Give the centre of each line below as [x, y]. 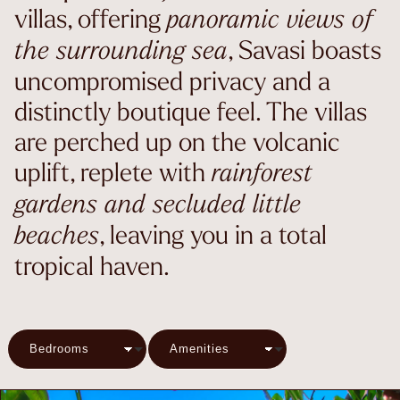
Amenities [200, 349]
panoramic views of [271, 18]
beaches [57, 234]
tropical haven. [92, 265]
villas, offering [91, 18]
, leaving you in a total [213, 234]
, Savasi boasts [304, 49]
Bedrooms [59, 349]
